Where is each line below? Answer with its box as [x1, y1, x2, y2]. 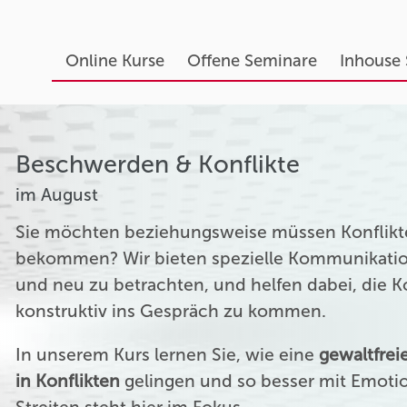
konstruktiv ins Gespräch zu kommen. [15, 300, 327, 322]
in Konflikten [15, 371, 121, 392]
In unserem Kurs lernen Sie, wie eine [15, 344, 320, 366]
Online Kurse [65, 51, 164, 71]
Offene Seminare [186, 51, 317, 71]
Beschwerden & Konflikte [15, 150, 301, 179]
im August [15, 184, 99, 205]
